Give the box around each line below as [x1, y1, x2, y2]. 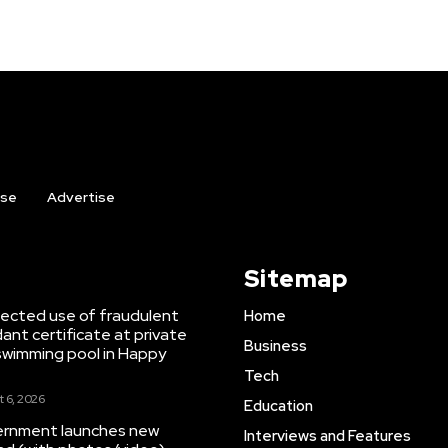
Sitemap [243, 263, 347, 294]
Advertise [47, 188, 115, 206]
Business [243, 336, 307, 356]
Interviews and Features [243, 426, 411, 446]
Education [243, 396, 313, 416]
